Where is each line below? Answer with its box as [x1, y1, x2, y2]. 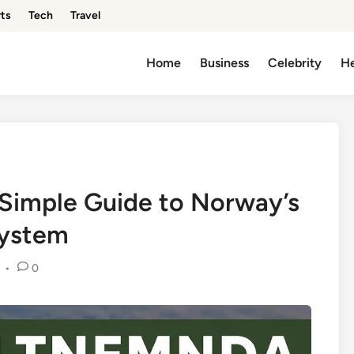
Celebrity [268, 55, 322, 70]
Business [200, 55, 250, 70]
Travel [70, 9, 100, 22]
